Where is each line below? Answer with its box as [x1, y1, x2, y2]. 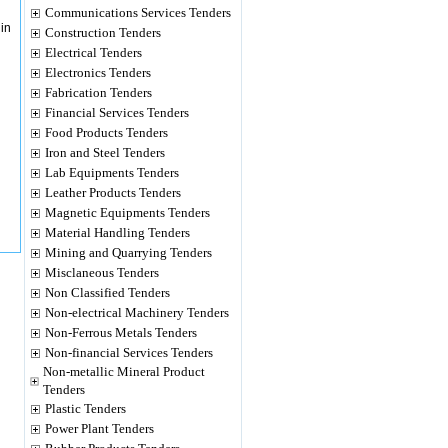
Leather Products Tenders [45, 185, 181, 200]
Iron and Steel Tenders [45, 145, 165, 160]
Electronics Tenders [45, 65, 151, 80]
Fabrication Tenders [45, 85, 152, 100]
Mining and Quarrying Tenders [45, 245, 212, 260]
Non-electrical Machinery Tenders [45, 305, 229, 320]
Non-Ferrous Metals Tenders [45, 325, 197, 340]
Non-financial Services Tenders [45, 345, 213, 360]
